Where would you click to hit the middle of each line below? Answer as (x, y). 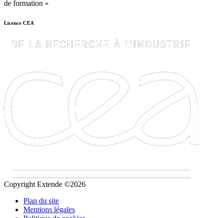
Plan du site (41, 201)
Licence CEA (19, 23)
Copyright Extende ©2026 (45, 184)
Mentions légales (49, 210)
